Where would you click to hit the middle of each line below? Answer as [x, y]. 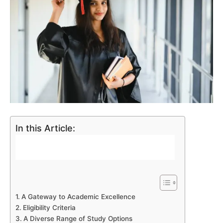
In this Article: [45, 128]
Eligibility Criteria [49, 208]
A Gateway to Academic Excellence [78, 197]
